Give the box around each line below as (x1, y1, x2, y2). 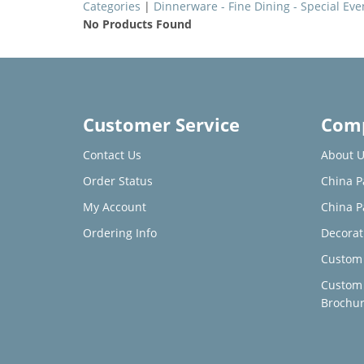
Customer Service (83, 112, 240, 136)
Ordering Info (83, 225, 157, 240)
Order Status (83, 173, 153, 188)
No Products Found (83, 16, 192, 32)
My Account (83, 199, 146, 214)
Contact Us (83, 147, 141, 162)
